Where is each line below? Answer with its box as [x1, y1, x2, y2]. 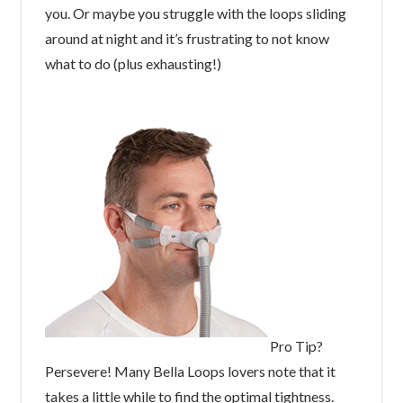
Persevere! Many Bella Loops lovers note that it [44, 362, 336, 380]
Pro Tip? [269, 336, 323, 354]
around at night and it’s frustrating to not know [44, 29, 329, 47]
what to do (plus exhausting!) [44, 54, 221, 72]
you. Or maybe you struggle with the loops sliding [44, 4, 346, 22]
